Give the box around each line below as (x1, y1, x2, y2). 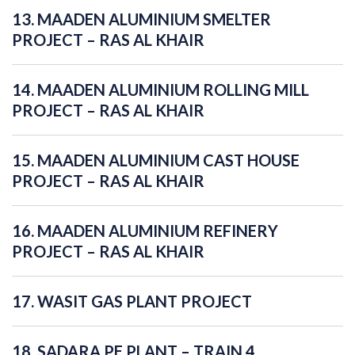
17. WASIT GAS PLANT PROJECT (12, 292, 252, 311)
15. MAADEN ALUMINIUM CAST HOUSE (12, 151, 300, 170)
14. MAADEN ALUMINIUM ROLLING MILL (12, 80, 309, 100)
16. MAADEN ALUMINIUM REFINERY (12, 221, 278, 241)
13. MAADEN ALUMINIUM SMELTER (12, 10, 271, 29)
